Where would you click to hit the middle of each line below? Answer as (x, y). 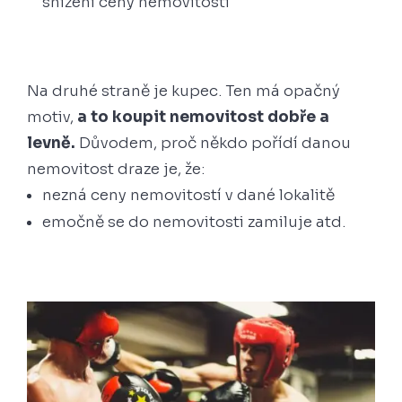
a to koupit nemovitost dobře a (201, 117)
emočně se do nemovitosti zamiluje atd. (196, 222)
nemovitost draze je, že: (116, 169)
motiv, (50, 117)
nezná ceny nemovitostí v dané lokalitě (188, 195)
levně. (51, 143)
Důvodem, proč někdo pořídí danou (213, 143)
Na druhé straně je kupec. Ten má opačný (184, 91)
